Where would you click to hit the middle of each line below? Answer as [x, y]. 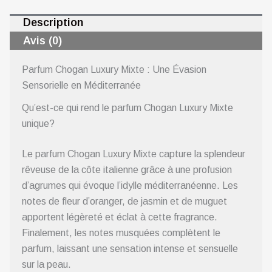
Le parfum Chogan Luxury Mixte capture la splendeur [134, 154]
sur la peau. [46, 265]
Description [53, 22]
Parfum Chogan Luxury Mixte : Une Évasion [114, 70]
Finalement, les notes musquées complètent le [121, 233]
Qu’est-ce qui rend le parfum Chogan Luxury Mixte [127, 108]
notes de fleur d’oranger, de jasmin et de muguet [124, 202]
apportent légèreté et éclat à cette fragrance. [120, 217]
